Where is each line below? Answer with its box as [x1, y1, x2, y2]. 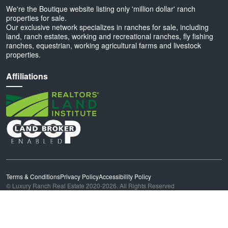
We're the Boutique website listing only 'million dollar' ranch [6, 4, 195, 14]
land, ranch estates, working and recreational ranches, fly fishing [6, 31, 213, 41]
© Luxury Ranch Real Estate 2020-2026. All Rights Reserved [6, 181, 175, 190]
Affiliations [6, 70, 48, 82]
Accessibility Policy [99, 172, 151, 181]
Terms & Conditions [6, 172, 60, 181]
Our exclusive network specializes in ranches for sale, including [6, 22, 209, 32]
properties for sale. [6, 13, 67, 23]
